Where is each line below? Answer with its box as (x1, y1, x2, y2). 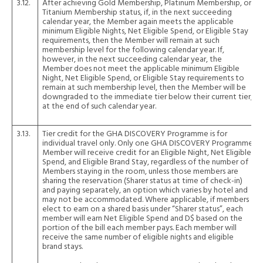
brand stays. (42, 240, 85, 254)
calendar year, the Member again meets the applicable (42, 15, 234, 29)
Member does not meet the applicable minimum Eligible (42, 62, 240, 76)
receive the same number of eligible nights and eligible (42, 231, 234, 244)
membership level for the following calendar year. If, (42, 43, 224, 57)
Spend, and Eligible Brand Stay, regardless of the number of (42, 156, 248, 169)
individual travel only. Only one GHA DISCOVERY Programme (42, 137, 253, 150)
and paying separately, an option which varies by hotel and (42, 184, 248, 197)
